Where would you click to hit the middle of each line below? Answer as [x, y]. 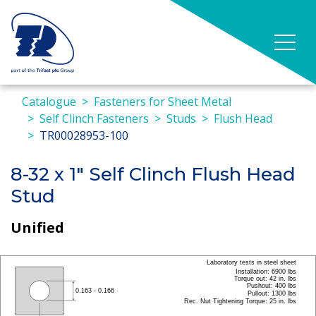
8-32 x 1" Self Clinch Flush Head [153, 174]
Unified [37, 227]
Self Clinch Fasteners [94, 119]
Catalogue [49, 102]
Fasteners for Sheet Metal [163, 102]
